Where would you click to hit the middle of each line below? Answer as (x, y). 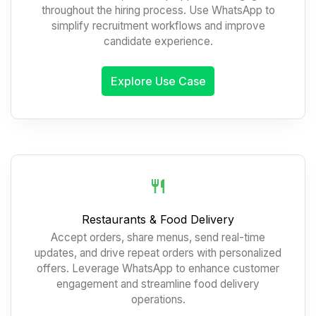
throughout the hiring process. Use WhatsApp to (158, 10)
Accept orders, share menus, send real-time (158, 237)
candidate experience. (158, 41)
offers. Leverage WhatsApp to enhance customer (158, 268)
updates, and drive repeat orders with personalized (158, 253)
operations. (158, 299)
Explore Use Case (158, 81)
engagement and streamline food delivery (158, 284)
